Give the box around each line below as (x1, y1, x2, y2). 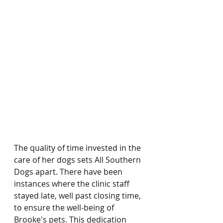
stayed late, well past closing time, (14, 190, 143, 201)
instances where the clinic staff (14, 178, 131, 189)
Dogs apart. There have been (14, 166, 124, 177)
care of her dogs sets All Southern (14, 154, 143, 165)
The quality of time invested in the (14, 142, 143, 153)
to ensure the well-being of (14, 202, 116, 213)
